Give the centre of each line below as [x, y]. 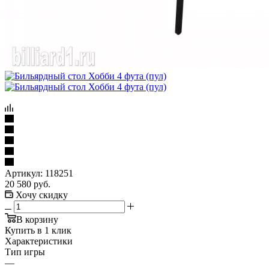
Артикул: [24, 173]
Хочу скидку [42, 195]
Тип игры [25, 252]
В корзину [37, 219]
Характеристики [39, 241]
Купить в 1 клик [38, 230]
